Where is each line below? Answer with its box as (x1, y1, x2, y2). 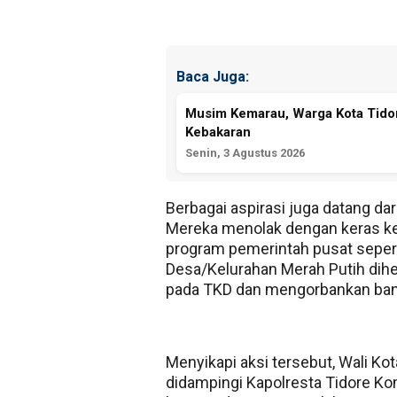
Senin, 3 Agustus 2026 (185, 146, 305, 160)
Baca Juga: (176, 67, 249, 85)
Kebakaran (185, 124, 251, 141)
